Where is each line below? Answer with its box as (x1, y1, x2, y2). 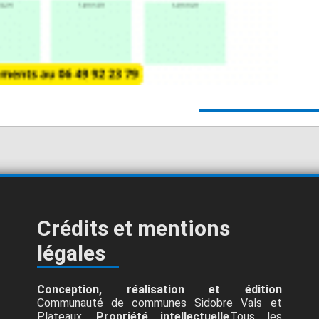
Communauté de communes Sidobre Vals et (37, 296, 282, 310)
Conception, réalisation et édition (37, 282, 282, 296)
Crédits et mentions (37, 215, 231, 241)
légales (37, 240, 106, 266)
